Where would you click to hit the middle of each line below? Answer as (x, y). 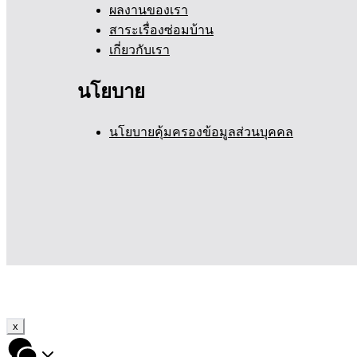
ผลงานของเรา (149, 10)
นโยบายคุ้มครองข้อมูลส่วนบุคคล (201, 132)
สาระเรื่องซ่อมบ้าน (161, 29)
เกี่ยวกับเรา (139, 49)
